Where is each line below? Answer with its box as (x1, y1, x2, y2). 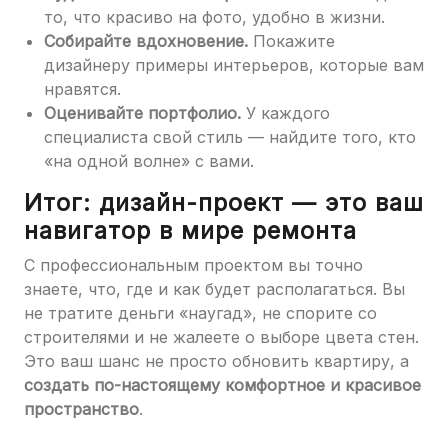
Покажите (248, 31, 335, 51)
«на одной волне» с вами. (44, 151, 254, 171)
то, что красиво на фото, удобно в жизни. (44, 7, 385, 27)
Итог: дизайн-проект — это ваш (24, 188, 424, 217)
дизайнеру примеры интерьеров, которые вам (44, 55, 424, 75)
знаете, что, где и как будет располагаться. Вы (24, 279, 405, 299)
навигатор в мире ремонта (24, 216, 357, 245)
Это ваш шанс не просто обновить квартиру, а (24, 351, 409, 371)
